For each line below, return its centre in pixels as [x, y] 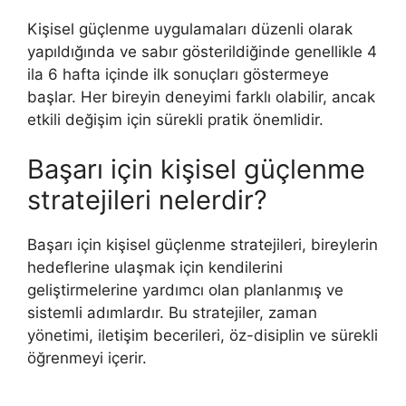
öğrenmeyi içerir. [87, 358]
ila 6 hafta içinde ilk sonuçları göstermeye [178, 74]
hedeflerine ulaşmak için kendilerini [155, 268]
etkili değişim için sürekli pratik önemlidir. [175, 119]
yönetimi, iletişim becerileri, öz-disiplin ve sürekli [203, 336]
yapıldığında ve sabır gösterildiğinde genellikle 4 [202, 51]
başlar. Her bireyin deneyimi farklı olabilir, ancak [201, 97]
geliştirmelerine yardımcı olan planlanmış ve [185, 290]
